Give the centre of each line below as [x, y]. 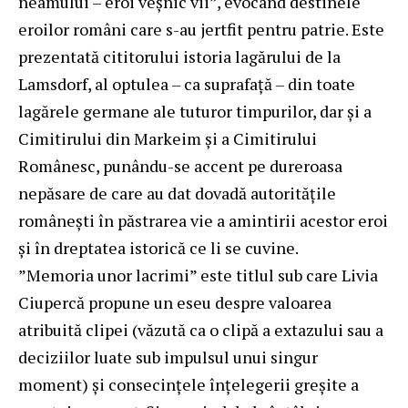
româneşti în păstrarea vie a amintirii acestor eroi [203, 220]
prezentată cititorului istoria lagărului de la [179, 56]
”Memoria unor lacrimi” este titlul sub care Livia [198, 275]
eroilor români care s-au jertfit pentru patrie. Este [201, 29]
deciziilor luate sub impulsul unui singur [168, 357]
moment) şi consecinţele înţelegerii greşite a [189, 384]
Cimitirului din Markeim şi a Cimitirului [168, 138]
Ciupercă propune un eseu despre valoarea [175, 302]
